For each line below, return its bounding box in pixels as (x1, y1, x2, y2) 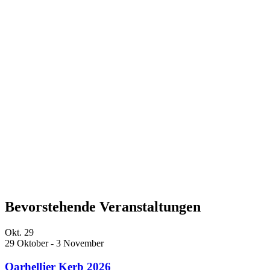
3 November (56, 238, 104, 249)
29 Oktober (5, 238, 48, 249)
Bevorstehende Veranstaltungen (5, 199, 201, 215)
